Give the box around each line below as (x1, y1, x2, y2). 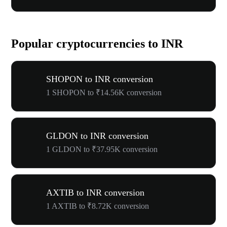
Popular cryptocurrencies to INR (11, 36, 183, 50)
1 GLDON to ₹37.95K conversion (46, 144, 158, 154)
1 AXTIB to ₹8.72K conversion (46, 201, 149, 210)
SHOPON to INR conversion (46, 73, 153, 84)
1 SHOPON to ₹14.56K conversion (46, 88, 162, 97)
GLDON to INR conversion (46, 130, 148, 141)
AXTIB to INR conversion (46, 187, 144, 198)
